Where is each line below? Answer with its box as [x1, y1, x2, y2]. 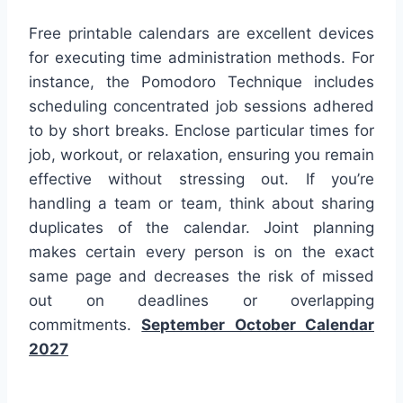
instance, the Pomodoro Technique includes [29, 72, 374, 91]
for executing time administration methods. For [29, 48, 374, 67]
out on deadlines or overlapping [29, 291, 374, 309]
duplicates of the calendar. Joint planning [29, 218, 374, 237]
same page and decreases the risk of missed [29, 266, 374, 285]
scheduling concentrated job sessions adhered [29, 96, 374, 115]
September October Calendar [141, 315, 375, 334]
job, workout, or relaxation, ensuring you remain [29, 145, 374, 164]
